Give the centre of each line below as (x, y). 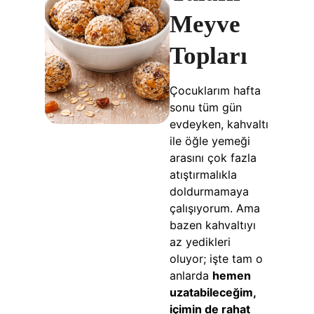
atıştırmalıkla (203, 175)
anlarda (191, 276)
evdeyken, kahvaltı (219, 124)
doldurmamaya (209, 192)
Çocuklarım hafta (215, 91)
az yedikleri (200, 242)
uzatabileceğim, (212, 293)
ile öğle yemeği (210, 141)
